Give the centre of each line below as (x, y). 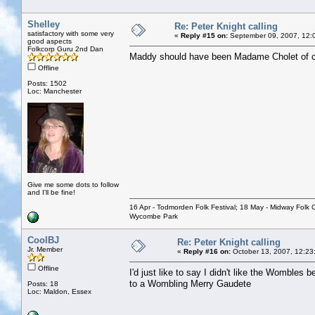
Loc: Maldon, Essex (59, 291)
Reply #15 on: (204, 35)
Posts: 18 (43, 283)
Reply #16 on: (207, 251)
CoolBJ (43, 240)
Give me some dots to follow (73, 184)
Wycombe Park (154, 216)
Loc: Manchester (54, 91)
